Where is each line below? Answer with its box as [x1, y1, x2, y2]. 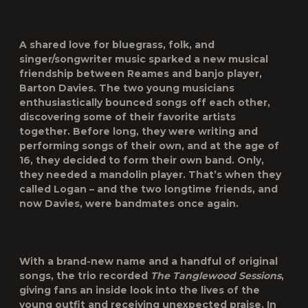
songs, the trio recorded [19, 269, 151, 282]
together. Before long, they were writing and [19, 125, 258, 137]
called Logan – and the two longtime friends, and [19, 183, 278, 195]
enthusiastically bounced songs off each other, [19, 96, 270, 109]
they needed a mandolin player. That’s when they [19, 168, 281, 181]
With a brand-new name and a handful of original [19, 255, 278, 267]
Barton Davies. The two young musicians [19, 82, 234, 94]
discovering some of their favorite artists [19, 111, 236, 123]
